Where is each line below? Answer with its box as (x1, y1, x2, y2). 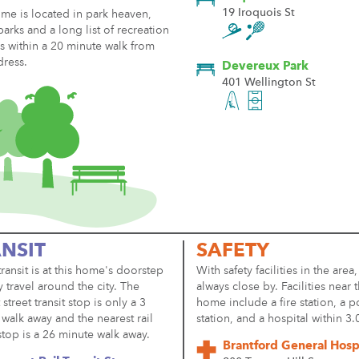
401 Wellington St (222, 77, 316, 88)
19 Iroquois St (222, 7, 295, 18)
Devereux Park (222, 61, 309, 73)
